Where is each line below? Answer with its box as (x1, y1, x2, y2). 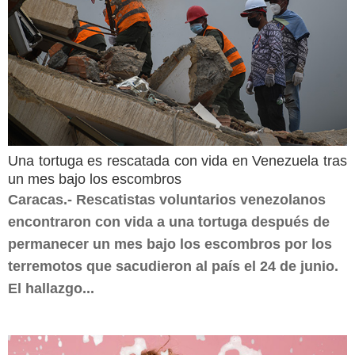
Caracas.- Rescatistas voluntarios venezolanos (8, 192, 326, 208)
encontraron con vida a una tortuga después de (8, 214, 330, 230)
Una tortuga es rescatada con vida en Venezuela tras (8, 153, 347, 169)
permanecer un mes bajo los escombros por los (8, 236, 332, 252)
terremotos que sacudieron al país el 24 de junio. (8, 258, 346, 274)
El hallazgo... (8, 281, 94, 296)
